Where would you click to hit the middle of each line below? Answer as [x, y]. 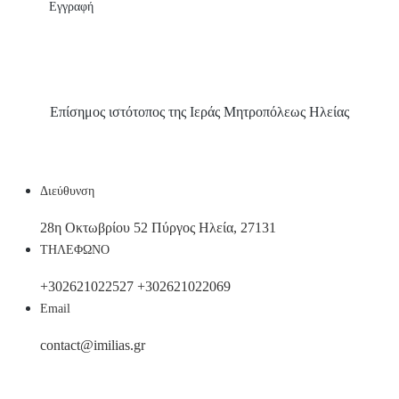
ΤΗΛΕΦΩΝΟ [75, 250]
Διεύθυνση [67, 191]
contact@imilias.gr [93, 345]
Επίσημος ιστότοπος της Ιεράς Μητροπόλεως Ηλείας [199, 112]
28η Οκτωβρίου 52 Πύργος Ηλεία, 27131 [158, 228]
